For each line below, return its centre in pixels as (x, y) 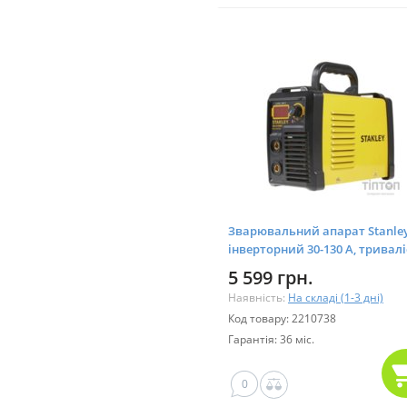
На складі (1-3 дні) (336, 297)
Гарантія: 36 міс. (271, 339)
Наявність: (258, 297)
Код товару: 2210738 (282, 318)
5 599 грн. (271, 277)
